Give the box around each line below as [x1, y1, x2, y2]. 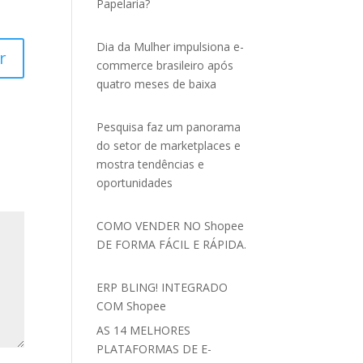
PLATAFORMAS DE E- [96, 341, 212, 357]
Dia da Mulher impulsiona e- [96, 39, 245, 54]
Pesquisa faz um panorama [96, 119, 241, 135]
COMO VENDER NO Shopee [96, 218, 245, 233]
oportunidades [96, 175, 173, 190]
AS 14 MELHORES [96, 322, 191, 338]
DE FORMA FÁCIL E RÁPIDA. [96, 237, 247, 252]
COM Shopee [96, 298, 167, 314]
